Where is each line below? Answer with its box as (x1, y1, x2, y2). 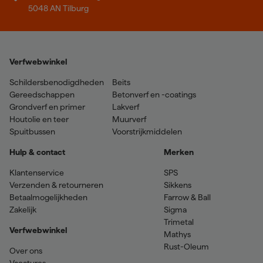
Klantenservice (9, 167, 64, 177)
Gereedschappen (9, 89, 75, 99)
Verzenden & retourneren (9, 180, 103, 190)
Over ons (9, 245, 42, 255)
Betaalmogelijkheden (9, 192, 87, 202)
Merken (164, 147, 194, 157)
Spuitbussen (9, 126, 55, 136)
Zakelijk (9, 204, 36, 214)
